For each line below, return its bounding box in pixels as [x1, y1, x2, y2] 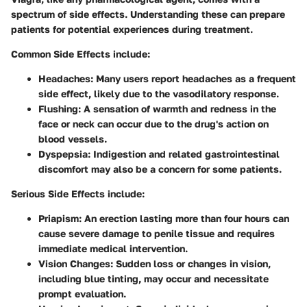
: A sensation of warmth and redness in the [78, 102, 276, 114]
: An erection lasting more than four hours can [79, 212, 289, 224]
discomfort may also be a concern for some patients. [38, 162, 282, 175]
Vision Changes [38, 257, 110, 269]
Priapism [38, 212, 79, 224]
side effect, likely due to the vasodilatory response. [38, 87, 279, 99]
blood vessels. [38, 132, 107, 145]
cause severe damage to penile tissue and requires [38, 227, 275, 239]
